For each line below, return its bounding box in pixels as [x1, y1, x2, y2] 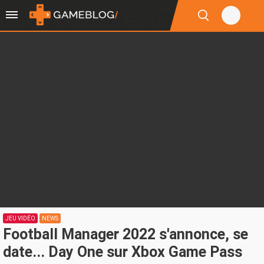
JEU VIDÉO [5, 215, 35, 222]
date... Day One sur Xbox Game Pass [3, 243, 242, 260]
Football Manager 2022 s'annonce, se [3, 226, 248, 243]
